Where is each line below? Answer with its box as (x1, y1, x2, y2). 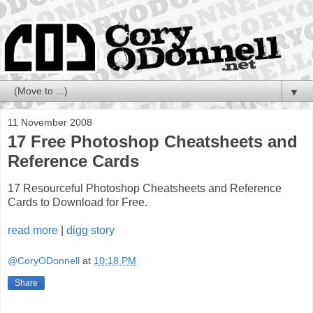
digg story (66, 224, 115, 237)
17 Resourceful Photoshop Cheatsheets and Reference (8, 182, 282, 195)
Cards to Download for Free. (8, 196, 147, 209)
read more (8, 224, 58, 237)
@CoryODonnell (8, 255, 80, 267)
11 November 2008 (8, 116, 92, 128)
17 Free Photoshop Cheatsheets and (8, 131, 298, 151)
